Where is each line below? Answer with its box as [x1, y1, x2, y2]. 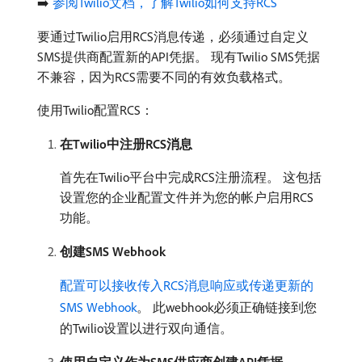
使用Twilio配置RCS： [37, 101, 154, 118]
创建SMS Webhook [60, 242, 166, 259]
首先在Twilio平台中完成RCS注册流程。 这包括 [60, 168, 322, 185]
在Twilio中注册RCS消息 [60, 135, 192, 152]
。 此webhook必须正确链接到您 [137, 298, 317, 315]
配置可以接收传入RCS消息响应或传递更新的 [60, 276, 314, 293]
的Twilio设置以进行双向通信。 [60, 319, 233, 336]
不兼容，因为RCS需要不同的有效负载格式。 [37, 68, 291, 85]
